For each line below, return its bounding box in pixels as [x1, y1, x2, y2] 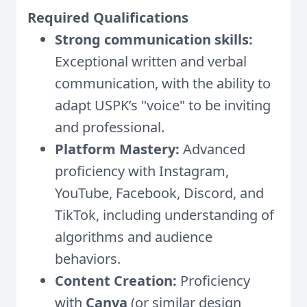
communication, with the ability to [55, 74, 271, 93]
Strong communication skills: [55, 30, 253, 49]
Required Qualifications [27, 8, 188, 27]
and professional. [55, 118, 164, 136]
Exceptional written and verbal [55, 52, 247, 71]
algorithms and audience [55, 228, 212, 246]
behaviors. [55, 249, 121, 268]
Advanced [180, 140, 245, 158]
